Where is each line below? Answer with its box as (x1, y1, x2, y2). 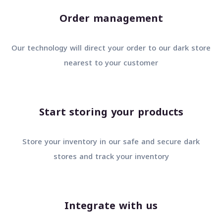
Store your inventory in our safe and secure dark (37, 135, 215, 149)
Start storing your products (54, 103, 198, 122)
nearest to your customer (79, 56, 173, 70)
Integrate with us (79, 196, 172, 216)
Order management (74, 9, 178, 28)
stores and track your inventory (68, 150, 184, 164)
